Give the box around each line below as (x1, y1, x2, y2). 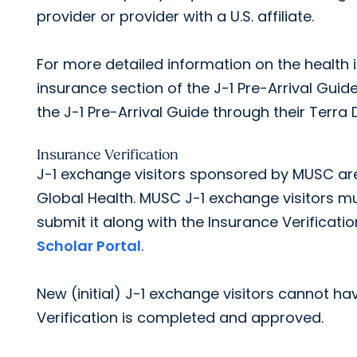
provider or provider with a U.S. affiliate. (37, 6, 314, 26)
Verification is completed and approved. (37, 308, 324, 328)
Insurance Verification (37, 147, 178, 163)
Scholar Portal (37, 236, 141, 256)
